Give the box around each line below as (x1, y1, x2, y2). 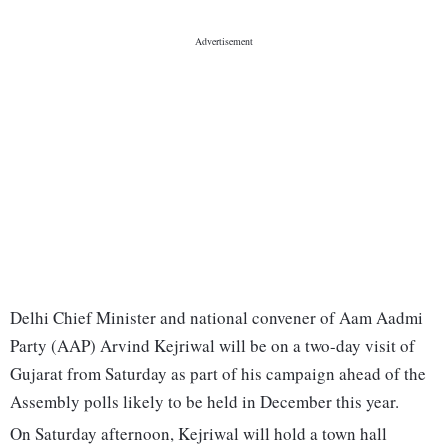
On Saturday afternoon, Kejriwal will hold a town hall (10, 422, 387, 446)
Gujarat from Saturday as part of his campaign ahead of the (10, 362, 426, 386)
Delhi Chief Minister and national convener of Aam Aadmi (10, 306, 423, 330)
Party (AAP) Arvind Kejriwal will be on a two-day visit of (10, 334, 415, 358)
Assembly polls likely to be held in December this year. (10, 390, 399, 414)
